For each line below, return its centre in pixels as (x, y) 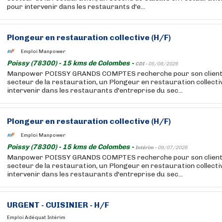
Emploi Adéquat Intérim (36, 218)
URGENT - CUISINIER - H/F (58, 205)
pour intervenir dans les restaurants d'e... (76, 7)
